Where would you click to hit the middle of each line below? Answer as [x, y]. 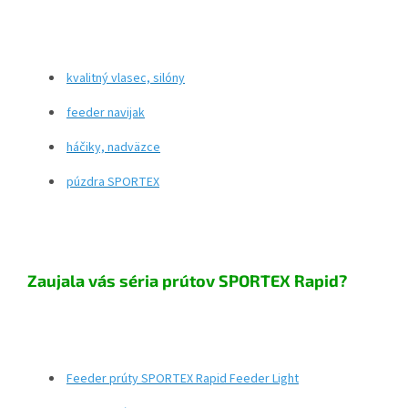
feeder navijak [106, 112]
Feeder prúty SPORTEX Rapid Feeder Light [183, 378]
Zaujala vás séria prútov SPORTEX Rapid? [187, 280]
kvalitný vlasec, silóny [126, 78]
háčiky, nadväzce [113, 147]
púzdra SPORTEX [113, 182]
